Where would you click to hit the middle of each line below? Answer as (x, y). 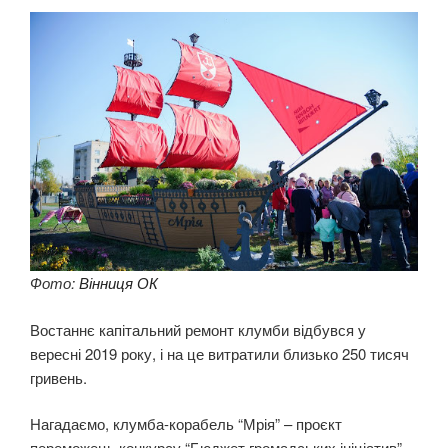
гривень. (58, 377)
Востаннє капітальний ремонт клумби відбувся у (198, 329)
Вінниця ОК (118, 283)
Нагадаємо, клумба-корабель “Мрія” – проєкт (186, 424)
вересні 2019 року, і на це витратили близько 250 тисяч (219, 353)
